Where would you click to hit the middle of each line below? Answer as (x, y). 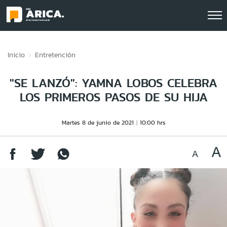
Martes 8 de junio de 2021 (98, 122)
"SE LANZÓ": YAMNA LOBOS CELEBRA (113, 83)
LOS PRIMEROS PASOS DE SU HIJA (113, 97)
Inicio (16, 55)
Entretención (55, 55)
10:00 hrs (153, 122)
